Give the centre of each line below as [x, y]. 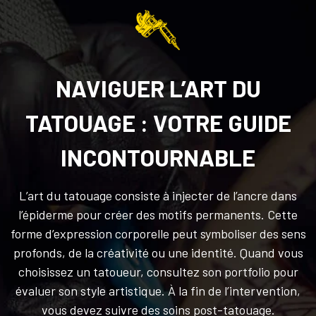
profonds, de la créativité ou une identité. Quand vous [158, 252]
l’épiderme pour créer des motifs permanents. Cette [158, 214]
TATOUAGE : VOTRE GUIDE [158, 122]
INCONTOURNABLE [158, 157]
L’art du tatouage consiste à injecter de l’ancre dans [158, 195]
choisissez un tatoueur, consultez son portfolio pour [158, 271]
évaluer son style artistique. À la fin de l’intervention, [158, 290]
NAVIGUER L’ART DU [158, 88]
